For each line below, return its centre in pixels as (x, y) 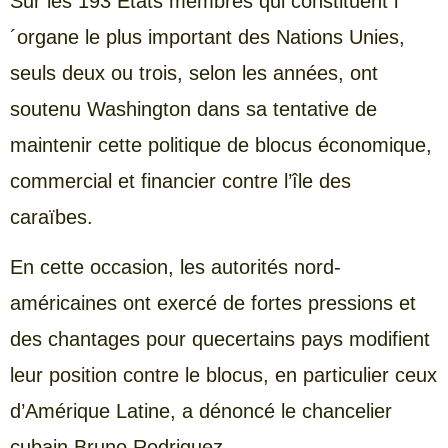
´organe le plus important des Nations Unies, (207, 36)
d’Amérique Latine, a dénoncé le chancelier (201, 411)
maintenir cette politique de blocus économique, (221, 144)
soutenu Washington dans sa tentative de (193, 108)
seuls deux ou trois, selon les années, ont (194, 72)
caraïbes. (51, 216)
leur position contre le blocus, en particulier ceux (223, 375)
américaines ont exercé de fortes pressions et (213, 303)
